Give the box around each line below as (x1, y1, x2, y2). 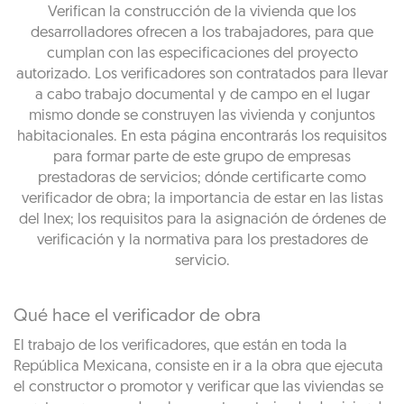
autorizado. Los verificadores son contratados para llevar (16, 67, 388, 82)
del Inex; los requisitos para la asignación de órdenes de (18, 212, 386, 227)
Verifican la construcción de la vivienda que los (48, 5, 356, 20)
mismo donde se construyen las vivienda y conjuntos (29, 108, 375, 124)
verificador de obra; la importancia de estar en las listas (21, 191, 383, 207)
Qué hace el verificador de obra (14, 308, 261, 326)
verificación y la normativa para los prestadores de (36, 233, 368, 248)
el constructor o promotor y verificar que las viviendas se (14, 380, 383, 395)
